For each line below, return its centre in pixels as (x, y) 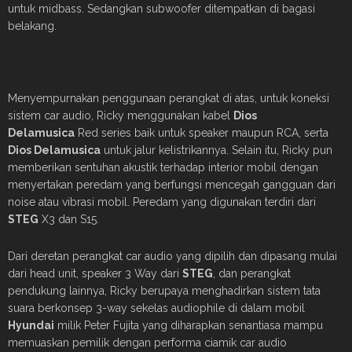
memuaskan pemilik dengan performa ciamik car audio (147, 342)
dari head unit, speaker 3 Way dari (95, 273)
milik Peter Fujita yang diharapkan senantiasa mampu (189, 325)
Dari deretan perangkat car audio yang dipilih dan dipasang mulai (172, 256)
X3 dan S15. (69, 219)
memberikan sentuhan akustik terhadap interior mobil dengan (163, 167)
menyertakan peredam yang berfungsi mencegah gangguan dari (172, 184)
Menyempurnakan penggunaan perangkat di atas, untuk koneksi (169, 98)
